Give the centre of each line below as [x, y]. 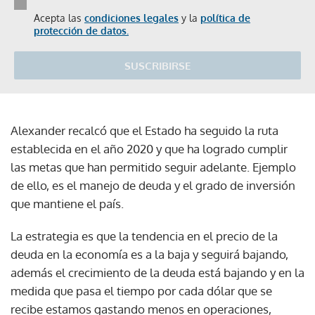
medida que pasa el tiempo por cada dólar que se [141, 290]
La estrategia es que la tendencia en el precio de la [144, 236]
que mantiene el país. [67, 203]
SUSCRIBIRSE [157, 65]
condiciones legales [131, 18]
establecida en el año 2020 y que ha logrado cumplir [149, 148]
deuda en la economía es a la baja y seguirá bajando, [149, 254]
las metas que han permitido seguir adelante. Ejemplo [153, 167]
